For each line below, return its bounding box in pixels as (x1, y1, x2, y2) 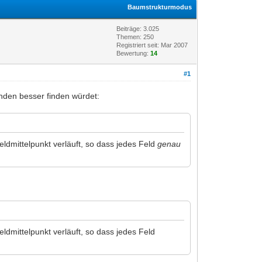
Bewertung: (116, 49, 151, 57)
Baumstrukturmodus (127, 3, 192, 11)
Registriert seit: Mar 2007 (116, 41, 188, 49)
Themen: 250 (116, 33, 154, 40)
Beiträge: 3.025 (116, 25, 160, 32)
